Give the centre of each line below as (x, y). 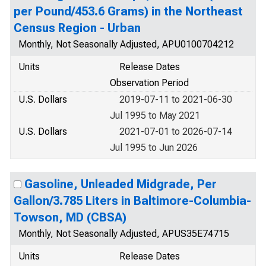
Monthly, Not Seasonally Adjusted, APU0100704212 (126, 44)
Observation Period (149, 83)
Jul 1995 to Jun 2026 (154, 148)
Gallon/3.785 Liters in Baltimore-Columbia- (132, 201)
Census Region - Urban (77, 28)
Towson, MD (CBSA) (70, 217)
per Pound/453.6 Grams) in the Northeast (128, 11)
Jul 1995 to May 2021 (155, 115)
